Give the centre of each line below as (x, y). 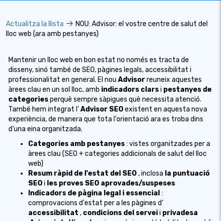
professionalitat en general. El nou (62, 80)
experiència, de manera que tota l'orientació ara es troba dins (106, 119)
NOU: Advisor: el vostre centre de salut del (140, 24)
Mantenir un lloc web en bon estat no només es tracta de (99, 60)
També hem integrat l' (44, 109)
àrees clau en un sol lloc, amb (54, 90)
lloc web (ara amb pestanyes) (52, 34)
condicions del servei (120, 213)
